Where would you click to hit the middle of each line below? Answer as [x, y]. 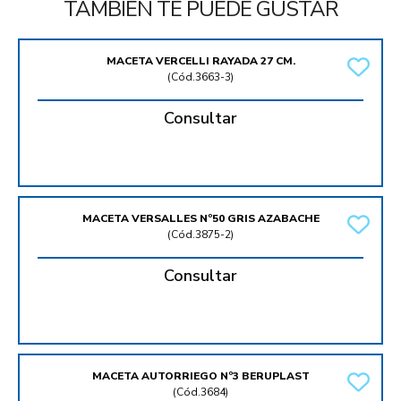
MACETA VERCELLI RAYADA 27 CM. [200, 61]
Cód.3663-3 [201, 77]
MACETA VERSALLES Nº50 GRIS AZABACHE [200, 219]
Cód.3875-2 [201, 235]
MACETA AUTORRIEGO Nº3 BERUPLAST [200, 376]
